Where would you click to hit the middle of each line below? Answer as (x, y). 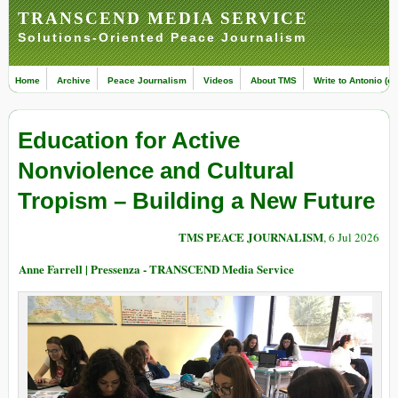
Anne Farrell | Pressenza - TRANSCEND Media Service (156, 269)
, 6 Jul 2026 (351, 238)
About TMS (274, 80)
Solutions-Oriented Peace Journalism (162, 37)
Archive (74, 80)
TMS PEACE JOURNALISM (251, 237)
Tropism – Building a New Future (196, 201)
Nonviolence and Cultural (156, 171)
